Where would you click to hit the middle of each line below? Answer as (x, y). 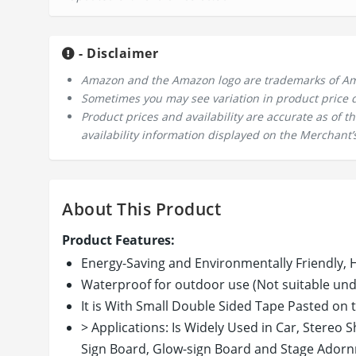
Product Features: (118, 240)
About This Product (141, 209)
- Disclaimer (116, 53)
